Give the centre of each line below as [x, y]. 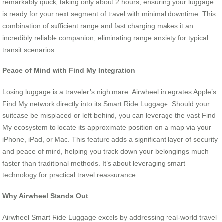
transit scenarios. [29, 49]
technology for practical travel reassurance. [70, 175]
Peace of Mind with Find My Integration [69, 71]
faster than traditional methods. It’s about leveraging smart [94, 163]
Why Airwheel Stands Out [45, 196]
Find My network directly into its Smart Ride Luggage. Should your [106, 103]
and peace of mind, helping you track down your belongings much [106, 151]
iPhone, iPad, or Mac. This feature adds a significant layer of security [110, 139]
